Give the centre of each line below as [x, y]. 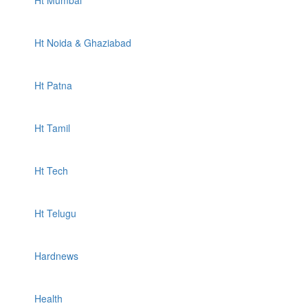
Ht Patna [53, 85]
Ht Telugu [55, 213]
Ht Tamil [52, 128]
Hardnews [56, 256]
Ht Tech [51, 170]
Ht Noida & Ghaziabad [83, 43]
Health [48, 298]
